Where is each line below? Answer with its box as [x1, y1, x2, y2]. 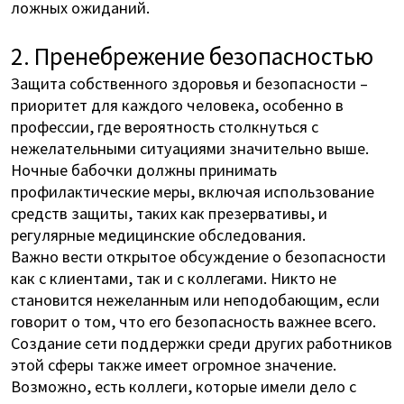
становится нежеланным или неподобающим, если [10, 288, 380, 310]
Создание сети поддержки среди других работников [10, 331, 392, 353]
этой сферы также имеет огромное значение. [10, 353, 336, 375]
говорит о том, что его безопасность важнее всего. [10, 309, 376, 332]
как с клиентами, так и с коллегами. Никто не [10, 266, 336, 289]
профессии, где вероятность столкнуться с [10, 115, 318, 137]
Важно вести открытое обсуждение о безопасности [10, 244, 386, 267]
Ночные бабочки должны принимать [10, 158, 277, 180]
